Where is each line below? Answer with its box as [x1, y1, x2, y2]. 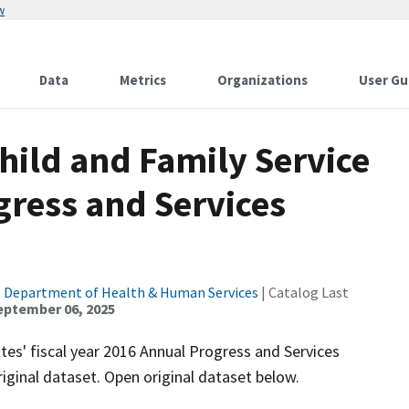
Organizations [217, 71, 308, 89]
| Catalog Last [258, 283, 349, 301]
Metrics [120, 71, 166, 89]
